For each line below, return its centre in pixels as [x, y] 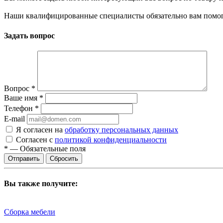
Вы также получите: [41, 184]
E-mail [14, 118]
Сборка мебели [30, 212]
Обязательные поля [53, 148]
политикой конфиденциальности [111, 139]
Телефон [19, 108]
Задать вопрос [29, 35]
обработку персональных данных [121, 129]
